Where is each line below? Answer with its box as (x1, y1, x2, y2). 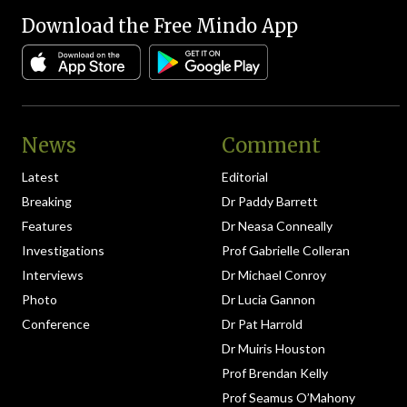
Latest (22, 169, 59, 184)
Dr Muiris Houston (222, 341, 325, 356)
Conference (22, 316, 90, 332)
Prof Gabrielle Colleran (222, 243, 350, 258)
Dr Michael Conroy (222, 267, 326, 283)
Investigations (22, 243, 104, 258)
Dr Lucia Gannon (222, 292, 315, 307)
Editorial (222, 169, 268, 184)
